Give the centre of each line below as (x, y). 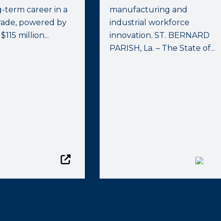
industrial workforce (150, 22)
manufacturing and (149, 10)
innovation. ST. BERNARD (160, 35)
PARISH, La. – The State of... (163, 48)
